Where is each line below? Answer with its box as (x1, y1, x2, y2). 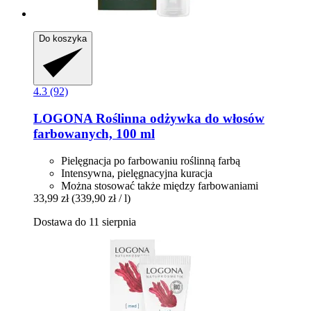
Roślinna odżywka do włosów (92, 110, 264, 126)
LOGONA (33, 110, 92, 126)
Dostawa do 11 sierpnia (33, 215, 136, 228)
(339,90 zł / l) (72, 192, 131, 204)
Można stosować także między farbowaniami (61, 179, 258, 192)
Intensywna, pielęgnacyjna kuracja (61, 167, 212, 179)
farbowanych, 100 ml (33, 126, 155, 141)
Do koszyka (39, 33, 87, 44)
